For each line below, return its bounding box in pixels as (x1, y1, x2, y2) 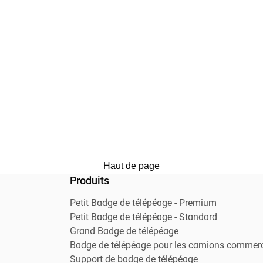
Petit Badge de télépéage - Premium (70, 198, 217, 208)
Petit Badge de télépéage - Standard (70, 213, 217, 222)
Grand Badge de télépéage (70, 227, 178, 237)
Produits (70, 176, 109, 187)
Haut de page (103, 160, 160, 171)
